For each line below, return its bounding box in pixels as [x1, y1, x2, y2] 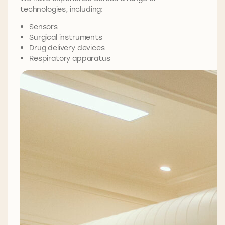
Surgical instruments [29, 32, 102, 42]
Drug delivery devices [29, 43, 105, 53]
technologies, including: [20, 4, 103, 14]
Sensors [29, 22, 58, 32]
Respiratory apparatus [29, 53, 110, 63]
